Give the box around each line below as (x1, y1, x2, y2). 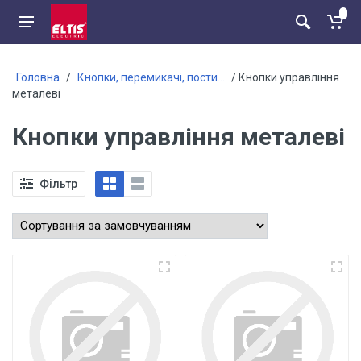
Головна (16, 71, 60, 84)
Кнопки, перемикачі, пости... (77, 71, 225, 84)
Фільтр (39, 176, 77, 190)
